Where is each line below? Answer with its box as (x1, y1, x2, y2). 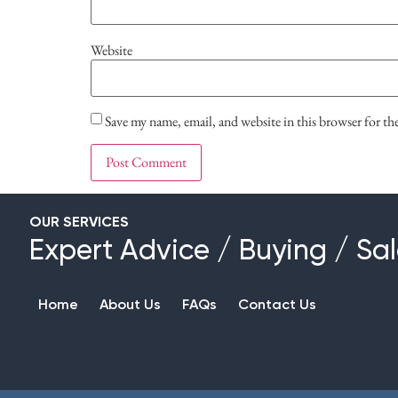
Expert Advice (29, 236, 210, 266)
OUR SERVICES (29, 215, 129, 230)
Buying (239, 236, 327, 266)
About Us (99, 298, 161, 314)
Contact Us (238, 298, 316, 314)
